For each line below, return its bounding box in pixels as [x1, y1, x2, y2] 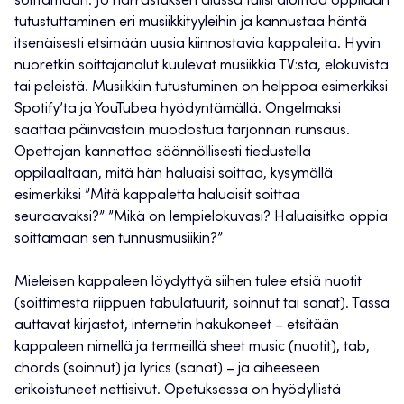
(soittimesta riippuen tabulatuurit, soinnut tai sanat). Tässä [14, 297, 390, 312]
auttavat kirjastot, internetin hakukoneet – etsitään [14, 318, 339, 334]
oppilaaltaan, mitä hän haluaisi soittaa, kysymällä [14, 167, 333, 182]
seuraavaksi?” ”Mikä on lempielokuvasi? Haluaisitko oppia [14, 210, 388, 225]
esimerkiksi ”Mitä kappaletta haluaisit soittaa [14, 188, 300, 204]
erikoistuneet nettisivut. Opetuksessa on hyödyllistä [14, 383, 341, 399]
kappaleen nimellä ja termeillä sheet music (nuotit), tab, [14, 340, 370, 355]
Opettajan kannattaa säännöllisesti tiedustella [14, 145, 311, 161]
